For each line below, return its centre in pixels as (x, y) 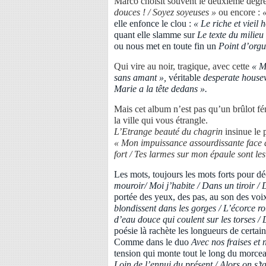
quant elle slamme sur (156, 35)
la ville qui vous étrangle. (161, 120)
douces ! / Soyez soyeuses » (166, 12)
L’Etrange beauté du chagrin (168, 132)
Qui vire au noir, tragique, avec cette (183, 66)
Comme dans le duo (153, 242)
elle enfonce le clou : (154, 23)
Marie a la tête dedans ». (161, 89)
